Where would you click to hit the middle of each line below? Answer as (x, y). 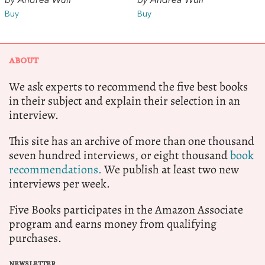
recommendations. (55, 169)
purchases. (35, 238)
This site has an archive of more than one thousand (132, 141)
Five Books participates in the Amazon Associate (126, 209)
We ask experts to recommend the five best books (128, 86)
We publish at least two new (170, 169)
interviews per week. (59, 183)
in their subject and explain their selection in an (125, 101)
